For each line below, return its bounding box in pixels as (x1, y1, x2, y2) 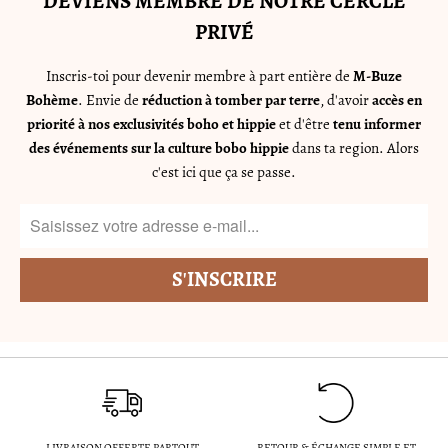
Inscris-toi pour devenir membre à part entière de (46, 65, 353, 86)
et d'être (276, 113, 333, 134)
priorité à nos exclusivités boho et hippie (27, 113, 276, 134)
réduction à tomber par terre (142, 89, 320, 110)
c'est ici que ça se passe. (152, 161, 296, 182)
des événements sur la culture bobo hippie (29, 137, 289, 158)
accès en (372, 89, 422, 110)
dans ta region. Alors (289, 137, 419, 158)
